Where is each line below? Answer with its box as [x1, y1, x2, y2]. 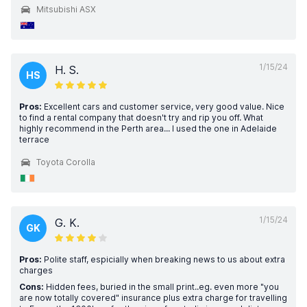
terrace [19, 134, 49, 145]
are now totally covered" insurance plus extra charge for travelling [19, 293, 287, 303]
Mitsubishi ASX [36, 4, 96, 14]
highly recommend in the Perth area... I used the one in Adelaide [19, 123, 277, 134]
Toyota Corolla [36, 157, 95, 167]
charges [19, 265, 53, 275]
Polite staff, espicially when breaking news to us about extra [42, 254, 285, 265]
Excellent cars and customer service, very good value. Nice [42, 101, 284, 112]
